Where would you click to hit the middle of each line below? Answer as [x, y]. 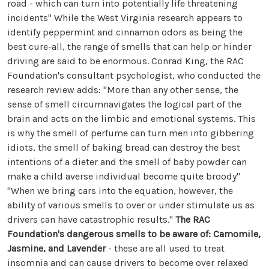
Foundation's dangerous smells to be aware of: [110, 234]
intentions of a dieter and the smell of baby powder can [127, 162]
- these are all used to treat [166, 249]
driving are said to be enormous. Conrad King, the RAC [125, 61]
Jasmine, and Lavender [58, 249]
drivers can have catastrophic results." [91, 220]
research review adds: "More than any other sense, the [123, 90]
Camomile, [237, 234]
